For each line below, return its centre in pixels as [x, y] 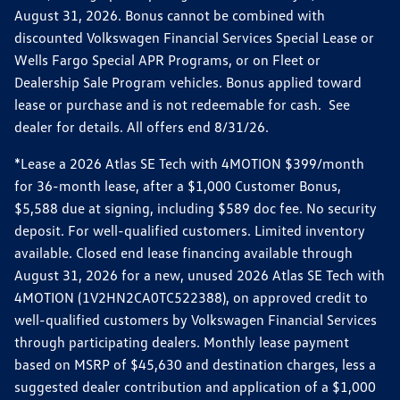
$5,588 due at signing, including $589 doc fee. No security [196, 208]
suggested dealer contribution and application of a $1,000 [195, 386]
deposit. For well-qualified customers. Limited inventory [190, 230]
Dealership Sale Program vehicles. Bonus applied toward [188, 82]
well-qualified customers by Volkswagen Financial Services [196, 319]
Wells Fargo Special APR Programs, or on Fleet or [167, 59]
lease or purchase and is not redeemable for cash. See [182, 104]
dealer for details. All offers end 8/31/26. [142, 126]
